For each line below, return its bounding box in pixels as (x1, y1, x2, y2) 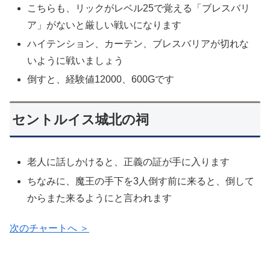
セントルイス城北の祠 (12, 111, 149, 127)
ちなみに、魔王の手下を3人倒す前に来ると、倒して (27, 175, 255, 186)
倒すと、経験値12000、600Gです (27, 74, 175, 84)
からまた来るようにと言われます (27, 192, 172, 203)
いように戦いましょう (27, 55, 124, 66)
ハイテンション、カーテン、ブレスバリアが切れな (27, 38, 250, 49)
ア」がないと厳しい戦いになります (27, 19, 182, 30)
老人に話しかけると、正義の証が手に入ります (27, 157, 230, 168)
